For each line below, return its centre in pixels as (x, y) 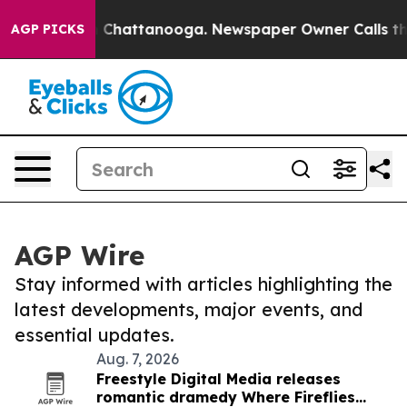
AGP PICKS (48, 29)
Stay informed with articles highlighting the (203, 284)
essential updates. (94, 335)
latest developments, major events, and (189, 309)
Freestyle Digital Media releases (218, 379)
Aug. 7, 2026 (138, 359)
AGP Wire (79, 255)
